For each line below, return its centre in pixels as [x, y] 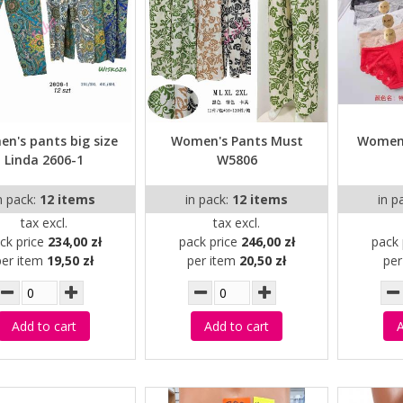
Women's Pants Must [237, 140]
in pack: [209, 199]
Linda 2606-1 [44, 159]
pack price [210, 241]
